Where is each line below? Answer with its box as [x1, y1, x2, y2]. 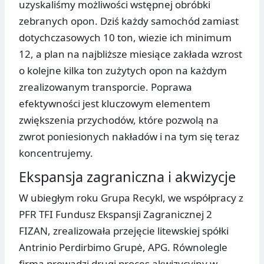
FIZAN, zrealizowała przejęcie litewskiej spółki [19, 224, 229, 238]
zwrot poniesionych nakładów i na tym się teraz [19, 130, 239, 144]
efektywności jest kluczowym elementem [19, 97, 210, 111]
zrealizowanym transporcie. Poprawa [19, 80, 192, 94]
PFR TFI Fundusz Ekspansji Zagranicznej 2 [19, 207, 212, 222]
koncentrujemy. [19, 146, 93, 160]
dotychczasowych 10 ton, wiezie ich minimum [19, 31, 232, 45]
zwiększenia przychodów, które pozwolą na [19, 113, 219, 127]
